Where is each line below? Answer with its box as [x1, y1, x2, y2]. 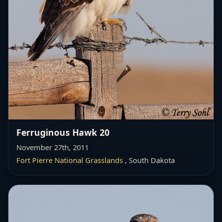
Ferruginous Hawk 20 [16, 126, 110, 139]
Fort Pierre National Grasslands [16, 155, 123, 166]
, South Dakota [123, 155, 175, 166]
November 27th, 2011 [16, 142, 89, 153]
